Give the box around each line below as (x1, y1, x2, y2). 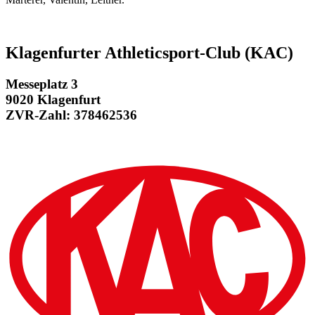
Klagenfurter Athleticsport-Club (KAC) (6, 44, 293, 63)
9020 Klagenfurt (6, 92, 101, 108)
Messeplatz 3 (6, 77, 78, 92)
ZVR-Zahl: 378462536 (6, 108, 137, 123)
